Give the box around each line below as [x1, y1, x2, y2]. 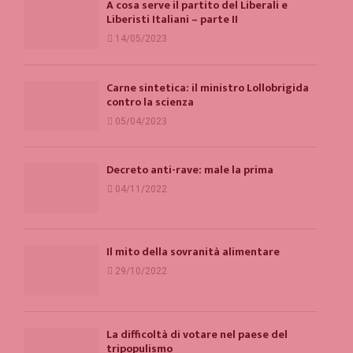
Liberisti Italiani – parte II [106, 10, 238, 29]
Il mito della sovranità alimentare [106, 243, 280, 262]
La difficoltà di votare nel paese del [106, 325, 288, 344]
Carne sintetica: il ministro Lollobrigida [106, 78, 309, 97]
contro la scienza [106, 92, 194, 111]
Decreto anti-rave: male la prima [106, 161, 273, 180]
